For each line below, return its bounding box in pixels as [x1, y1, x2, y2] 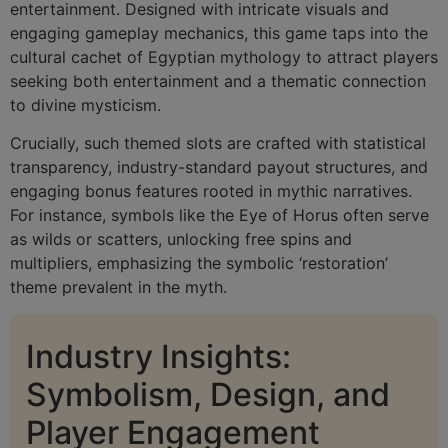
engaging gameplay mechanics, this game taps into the [10, 22, 428, 43]
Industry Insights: [26, 336, 291, 376]
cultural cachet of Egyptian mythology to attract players [10, 46, 438, 67]
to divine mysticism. [10, 94, 161, 115]
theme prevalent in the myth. [10, 277, 227, 298]
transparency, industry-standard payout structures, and [10, 157, 428, 178]
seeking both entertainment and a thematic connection [10, 70, 426, 91]
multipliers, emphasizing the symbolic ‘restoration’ [10, 253, 388, 274]
